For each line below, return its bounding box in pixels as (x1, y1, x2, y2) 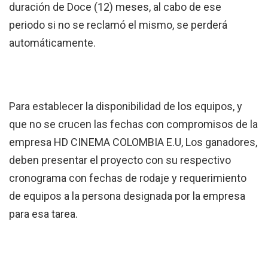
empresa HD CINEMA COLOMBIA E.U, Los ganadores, (9, 136, 257, 149)
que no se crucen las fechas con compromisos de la (9, 118, 258, 131)
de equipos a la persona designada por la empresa (9, 190, 245, 203)
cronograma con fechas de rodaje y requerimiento (9, 172, 246, 185)
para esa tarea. (9, 208, 78, 221)
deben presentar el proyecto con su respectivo (9, 154, 231, 167)
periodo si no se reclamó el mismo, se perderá (9, 18, 227, 31)
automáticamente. (9, 36, 96, 49)
